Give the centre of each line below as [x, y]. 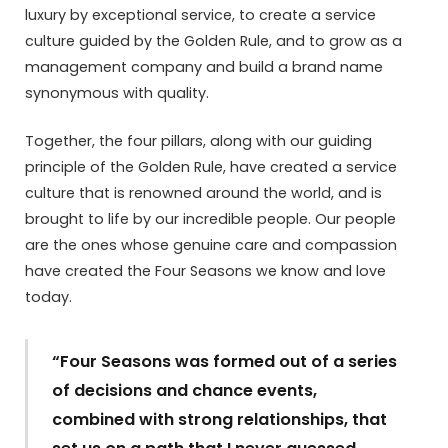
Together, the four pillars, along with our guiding [198, 140]
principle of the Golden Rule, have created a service [211, 166]
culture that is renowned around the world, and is [203, 192]
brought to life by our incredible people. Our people [210, 218]
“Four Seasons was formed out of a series [225, 362]
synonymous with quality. [117, 92]
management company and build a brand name [204, 66]
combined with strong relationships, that [220, 420]
